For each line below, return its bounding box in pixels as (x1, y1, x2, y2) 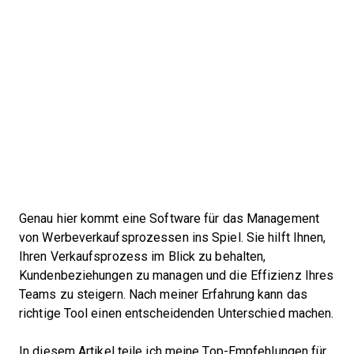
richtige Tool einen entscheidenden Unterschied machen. (19, 307, 334, 320)
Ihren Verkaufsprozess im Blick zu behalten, (19, 250, 266, 263)
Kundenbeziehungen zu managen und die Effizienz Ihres (19, 269, 334, 282)
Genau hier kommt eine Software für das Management (19, 212, 319, 225)
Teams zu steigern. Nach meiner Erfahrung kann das (19, 288, 307, 301)
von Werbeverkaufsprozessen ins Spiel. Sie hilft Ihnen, (19, 231, 326, 244)
